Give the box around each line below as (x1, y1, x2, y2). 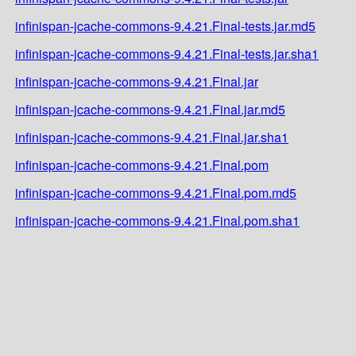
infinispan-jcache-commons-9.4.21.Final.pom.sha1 (15, 211, 300, 230)
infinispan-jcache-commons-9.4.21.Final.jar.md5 (15, 99, 285, 118)
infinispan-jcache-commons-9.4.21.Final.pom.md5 (15, 183, 296, 202)
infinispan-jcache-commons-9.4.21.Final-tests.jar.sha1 (15, 44, 319, 63)
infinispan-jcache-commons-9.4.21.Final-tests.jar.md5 (15, 16, 315, 35)
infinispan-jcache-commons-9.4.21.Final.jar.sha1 (15, 127, 288, 146)
